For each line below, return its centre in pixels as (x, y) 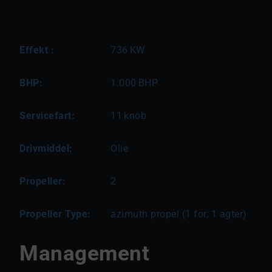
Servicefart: (47, 116)
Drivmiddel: (46, 148)
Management (84, 253)
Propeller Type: (55, 214)
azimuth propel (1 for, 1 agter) (179, 214)
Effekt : (37, 50)
